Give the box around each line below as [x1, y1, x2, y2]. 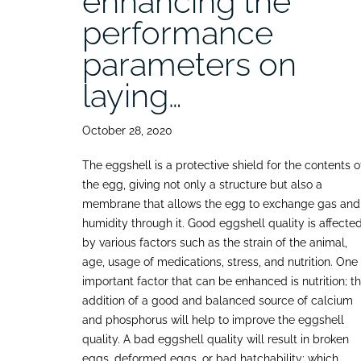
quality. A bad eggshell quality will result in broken [82, 332, 349, 346]
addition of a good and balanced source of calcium [82, 293, 353, 307]
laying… [82, 76, 182, 114]
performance [82, 13, 273, 52]
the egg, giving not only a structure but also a [82, 177, 322, 191]
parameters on [82, 44, 297, 83]
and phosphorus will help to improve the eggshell [82, 313, 344, 326]
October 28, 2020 [82, 123, 172, 137]
